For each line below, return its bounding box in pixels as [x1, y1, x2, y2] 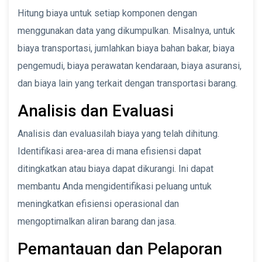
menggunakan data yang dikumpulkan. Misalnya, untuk [18, 25, 235, 36]
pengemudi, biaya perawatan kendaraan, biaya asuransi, [18, 60, 242, 71]
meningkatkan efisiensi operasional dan [18, 198, 179, 209]
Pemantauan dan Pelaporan [18, 239, 222, 258]
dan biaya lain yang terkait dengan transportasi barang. [18, 77, 237, 89]
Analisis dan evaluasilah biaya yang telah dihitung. [18, 127, 219, 139]
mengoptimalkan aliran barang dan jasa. [18, 215, 176, 227]
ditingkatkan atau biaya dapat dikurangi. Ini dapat [18, 163, 213, 174]
